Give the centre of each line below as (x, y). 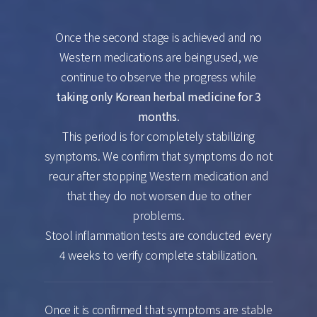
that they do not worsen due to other (158, 195)
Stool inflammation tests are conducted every (158, 235)
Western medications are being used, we (158, 57)
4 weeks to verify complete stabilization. (158, 255)
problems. (158, 215)
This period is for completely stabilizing (158, 136)
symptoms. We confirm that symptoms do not (158, 156)
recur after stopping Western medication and (158, 175)
